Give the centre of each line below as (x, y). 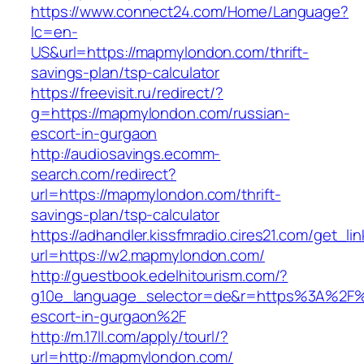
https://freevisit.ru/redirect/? (127, 93)
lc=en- (54, 32)
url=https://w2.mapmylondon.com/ (148, 256)
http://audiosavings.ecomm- (126, 154)
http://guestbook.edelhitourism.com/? (160, 276)
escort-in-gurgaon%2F (108, 316)
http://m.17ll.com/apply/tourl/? (130, 337)
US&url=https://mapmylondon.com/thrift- (170, 52)
